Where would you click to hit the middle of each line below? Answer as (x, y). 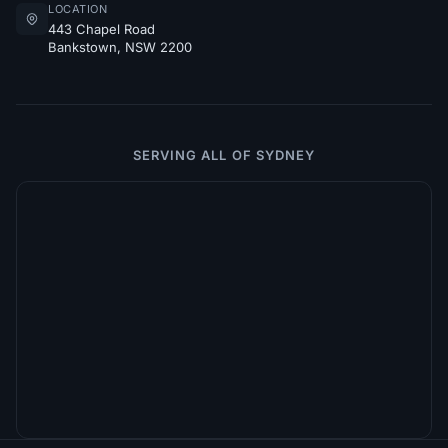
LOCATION (78, 9)
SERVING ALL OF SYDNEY (224, 155)
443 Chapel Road (101, 29)
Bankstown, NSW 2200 (120, 47)
